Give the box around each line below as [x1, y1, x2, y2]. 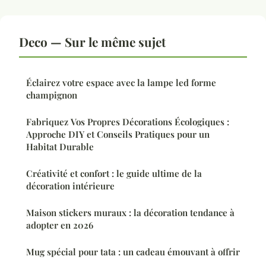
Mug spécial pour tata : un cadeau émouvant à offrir [26, 246, 240, 258]
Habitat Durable [26, 141, 94, 153]
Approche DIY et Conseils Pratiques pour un [26, 128, 210, 141]
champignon [26, 89, 77, 102]
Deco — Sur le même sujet [19, 33, 166, 50]
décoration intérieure [26, 180, 115, 192]
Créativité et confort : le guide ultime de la [26, 167, 202, 180]
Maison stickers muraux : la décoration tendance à [26, 207, 235, 219]
